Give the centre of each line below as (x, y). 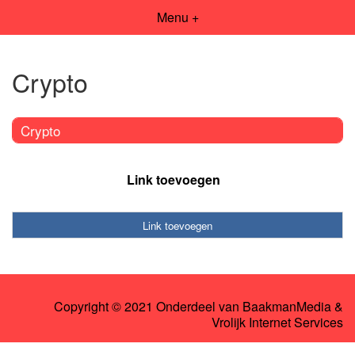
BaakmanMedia (287, 307)
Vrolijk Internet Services (277, 323)
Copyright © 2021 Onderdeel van (148, 307)
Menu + (177, 17)
